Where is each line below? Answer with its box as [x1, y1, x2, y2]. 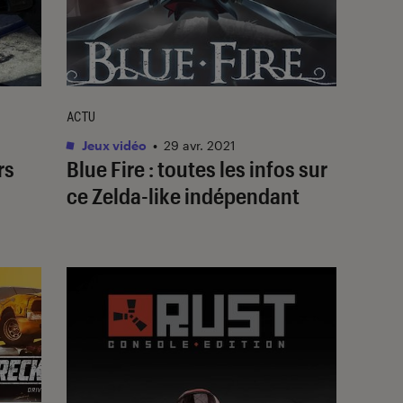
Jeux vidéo [79, 137, 147, 153]
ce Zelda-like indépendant [67, 182, 300, 209]
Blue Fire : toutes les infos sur [67, 155, 327, 182]
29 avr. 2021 [164, 137, 236, 153]
